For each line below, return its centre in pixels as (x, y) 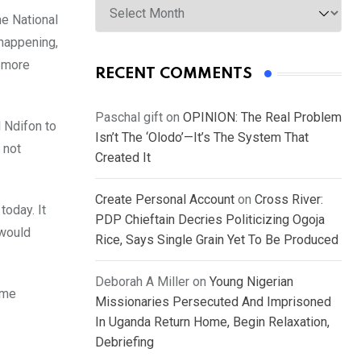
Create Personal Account (165, 200)
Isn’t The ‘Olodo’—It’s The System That (202, 138)
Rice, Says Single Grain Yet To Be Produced (217, 240)
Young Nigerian (251, 282)
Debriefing (124, 342)
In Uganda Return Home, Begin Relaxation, (212, 322)
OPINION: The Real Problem (262, 118)
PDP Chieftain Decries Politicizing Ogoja (210, 220)
